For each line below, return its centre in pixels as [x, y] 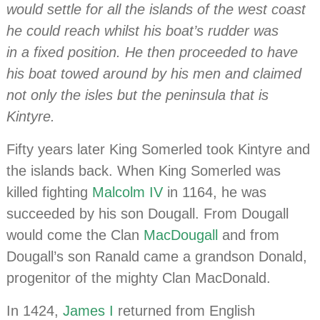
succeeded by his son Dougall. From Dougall [148, 214]
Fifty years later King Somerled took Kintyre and [159, 150]
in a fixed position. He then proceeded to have [152, 52]
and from [249, 235]
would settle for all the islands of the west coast [156, 10]
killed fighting [50, 192]
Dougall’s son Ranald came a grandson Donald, [157, 257]
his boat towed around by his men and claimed [154, 74]
